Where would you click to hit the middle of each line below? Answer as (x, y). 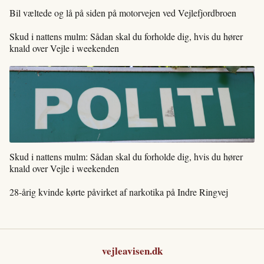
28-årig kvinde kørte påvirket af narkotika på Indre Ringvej (119, 192)
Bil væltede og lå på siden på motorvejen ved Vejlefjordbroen (123, 12)
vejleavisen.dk (132, 250)
